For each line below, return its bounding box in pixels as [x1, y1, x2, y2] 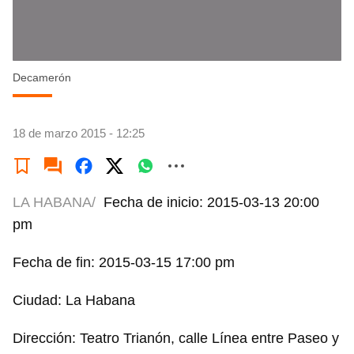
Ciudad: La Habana [13, 292, 135, 308]
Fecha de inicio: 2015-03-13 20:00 [104, 194, 319, 210]
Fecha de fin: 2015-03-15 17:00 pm [13, 254, 235, 270]
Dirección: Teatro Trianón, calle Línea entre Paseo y [13, 330, 339, 346]
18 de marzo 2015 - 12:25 [13, 126, 145, 140]
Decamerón [13, 71, 71, 84]
